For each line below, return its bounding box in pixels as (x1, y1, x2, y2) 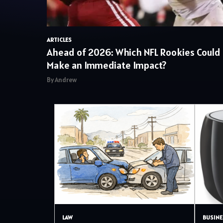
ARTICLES (47, 36, 72, 43)
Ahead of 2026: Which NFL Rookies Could (47, 46, 221, 59)
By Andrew (47, 76, 77, 84)
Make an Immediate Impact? (47, 59, 166, 72)
